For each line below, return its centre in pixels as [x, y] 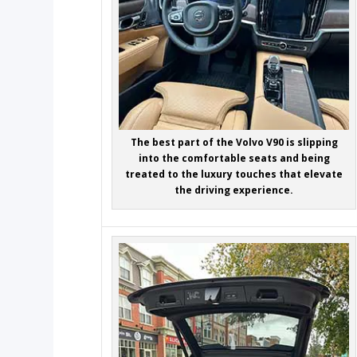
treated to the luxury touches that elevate [234, 174]
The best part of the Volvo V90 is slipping [234, 142]
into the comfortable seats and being [234, 158]
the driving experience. [234, 190]
